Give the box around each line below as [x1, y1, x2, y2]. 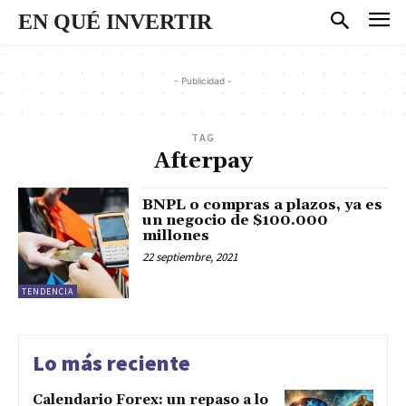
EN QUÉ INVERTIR [18, 10, 212, 34]
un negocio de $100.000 [142, 210, 329, 229]
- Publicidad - [174, 74, 232, 86]
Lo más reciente [33, 348, 190, 377]
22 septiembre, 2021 [142, 248, 238, 265]
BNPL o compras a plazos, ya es [142, 195, 383, 214]
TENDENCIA [22, 285, 73, 297]
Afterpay [153, 147, 253, 175]
